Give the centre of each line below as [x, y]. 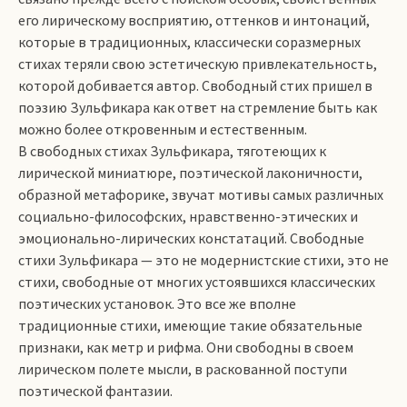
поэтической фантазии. [95, 391]
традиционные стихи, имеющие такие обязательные [190, 325]
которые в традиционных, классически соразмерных [189, 42]
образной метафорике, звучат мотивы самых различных [201, 194]
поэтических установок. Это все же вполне [157, 303]
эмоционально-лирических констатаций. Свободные [191, 238]
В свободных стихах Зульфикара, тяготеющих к [172, 151]
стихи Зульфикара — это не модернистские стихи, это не [203, 260]
